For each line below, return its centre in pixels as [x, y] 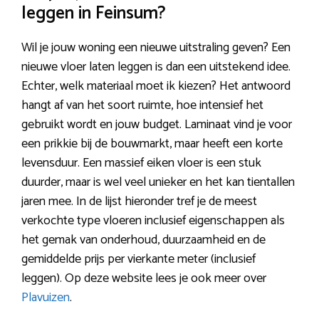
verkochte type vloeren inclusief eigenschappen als [153, 220]
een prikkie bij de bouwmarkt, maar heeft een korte [152, 143]
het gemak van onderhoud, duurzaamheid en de [143, 240]
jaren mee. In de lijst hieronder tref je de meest [139, 201]
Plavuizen [46, 297]
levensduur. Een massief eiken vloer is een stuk [141, 163]
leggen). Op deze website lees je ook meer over [144, 278]
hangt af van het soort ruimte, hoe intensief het [142, 105]
